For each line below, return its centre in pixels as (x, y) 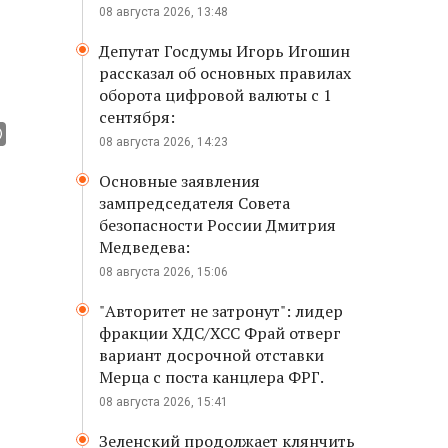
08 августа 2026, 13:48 (163, 12)
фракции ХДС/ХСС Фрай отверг (220, 333)
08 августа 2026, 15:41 (163, 402)
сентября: (137, 117)
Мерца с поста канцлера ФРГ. (211, 377)
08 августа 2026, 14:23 (163, 142)
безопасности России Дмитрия (217, 225)
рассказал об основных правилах (225, 73)
